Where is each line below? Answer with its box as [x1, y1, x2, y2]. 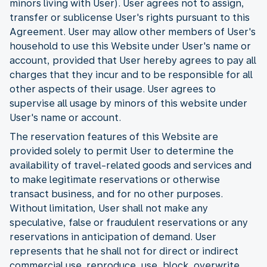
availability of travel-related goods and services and [10, 159, 252, 171]
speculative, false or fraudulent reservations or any [10, 216, 248, 228]
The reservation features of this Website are [10, 131, 218, 142]
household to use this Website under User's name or [10, 40, 251, 52]
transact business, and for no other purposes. [10, 188, 223, 200]
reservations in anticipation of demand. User [10, 231, 216, 243]
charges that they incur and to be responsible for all [10, 69, 253, 80]
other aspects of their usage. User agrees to [10, 83, 216, 95]
